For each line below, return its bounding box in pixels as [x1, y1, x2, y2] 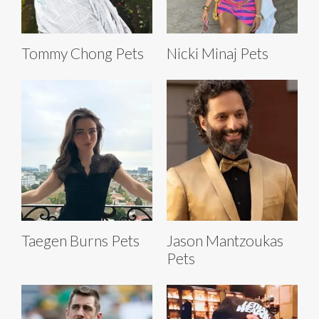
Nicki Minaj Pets [167, 44, 268, 63]
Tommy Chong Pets [21, 44, 144, 63]
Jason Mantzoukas [167, 231, 283, 250]
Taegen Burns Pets [21, 231, 140, 250]
